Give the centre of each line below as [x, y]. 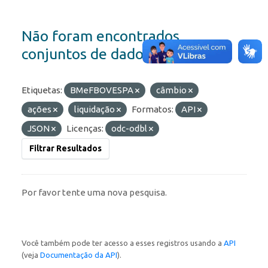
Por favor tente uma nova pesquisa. [94, 193]
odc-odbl [130, 129]
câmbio [172, 90]
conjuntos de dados [86, 54]
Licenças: [85, 129]
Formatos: [153, 109]
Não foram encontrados [100, 36]
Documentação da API [79, 255]
